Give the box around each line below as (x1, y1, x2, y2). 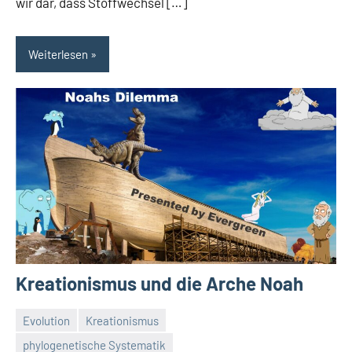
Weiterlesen (28, 47, 88, 62)
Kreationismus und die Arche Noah (16, 272, 303, 295)
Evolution (23, 313, 70, 328)
